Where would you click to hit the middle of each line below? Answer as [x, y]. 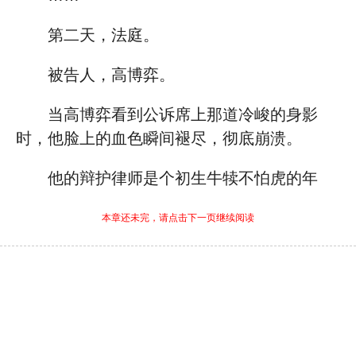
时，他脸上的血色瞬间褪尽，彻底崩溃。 [159, 138]
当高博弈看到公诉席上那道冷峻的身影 [183, 114]
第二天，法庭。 [103, 35]
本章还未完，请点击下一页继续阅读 [178, 218]
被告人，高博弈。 [111, 75]
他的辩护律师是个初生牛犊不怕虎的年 [183, 178]
